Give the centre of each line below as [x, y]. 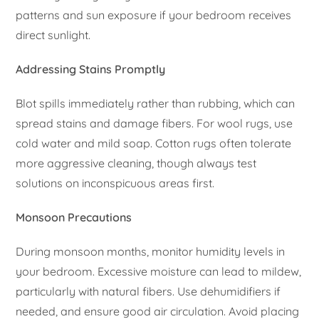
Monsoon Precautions [74, 217]
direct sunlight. [53, 35]
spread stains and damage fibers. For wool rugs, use [155, 123]
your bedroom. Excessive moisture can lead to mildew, [159, 271]
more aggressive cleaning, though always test [136, 163]
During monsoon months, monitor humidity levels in [151, 251]
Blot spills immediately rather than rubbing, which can [156, 103]
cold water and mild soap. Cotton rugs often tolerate [154, 143]
